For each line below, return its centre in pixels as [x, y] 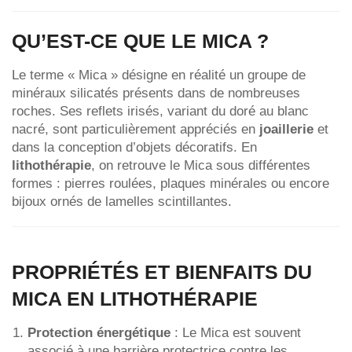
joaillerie [286, 130]
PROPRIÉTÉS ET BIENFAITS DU [162, 272]
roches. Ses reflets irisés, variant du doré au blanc [160, 112]
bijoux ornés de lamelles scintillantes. [122, 202]
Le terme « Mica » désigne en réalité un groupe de [159, 75]
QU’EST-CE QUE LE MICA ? [140, 41]
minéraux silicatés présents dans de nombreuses [156, 93]
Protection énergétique [99, 332]
